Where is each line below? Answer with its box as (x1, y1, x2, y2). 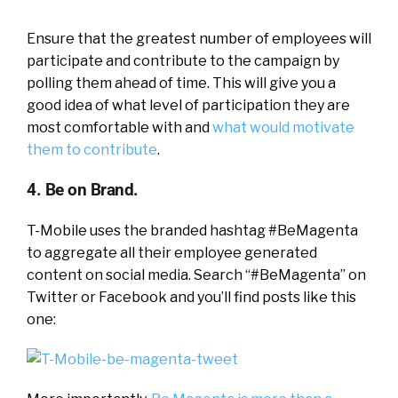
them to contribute (27, 141, 157, 158)
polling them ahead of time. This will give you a (27, 75, 336, 92)
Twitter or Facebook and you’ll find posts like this (27, 289, 356, 306)
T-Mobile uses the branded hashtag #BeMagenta (27, 222, 358, 239)
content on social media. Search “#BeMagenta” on (27, 267, 366, 283)
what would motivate (212, 119, 354, 136)
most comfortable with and (27, 119, 212, 136)
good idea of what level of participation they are (27, 97, 350, 114)
